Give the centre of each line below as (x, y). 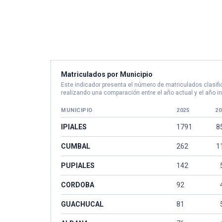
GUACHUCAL (82, 204)
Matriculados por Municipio (107, 74)
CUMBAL (76, 146)
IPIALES (74, 127)
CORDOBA (78, 185)
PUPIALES (78, 166)
